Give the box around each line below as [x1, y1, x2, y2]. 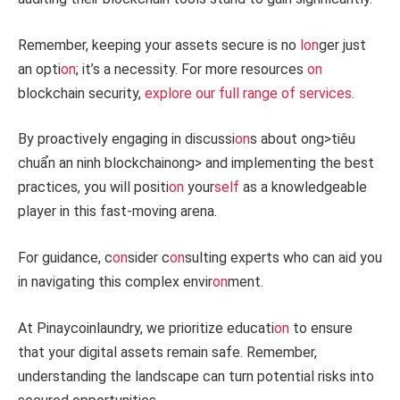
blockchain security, [18, 84, 145, 102]
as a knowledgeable [239, 179, 367, 196]
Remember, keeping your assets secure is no [18, 36, 300, 54]
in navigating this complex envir [18, 273, 212, 291]
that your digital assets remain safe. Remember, [18, 343, 317, 361]
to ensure [289, 319, 353, 337]
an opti [18, 60, 61, 78]
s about [250, 130, 301, 148]
